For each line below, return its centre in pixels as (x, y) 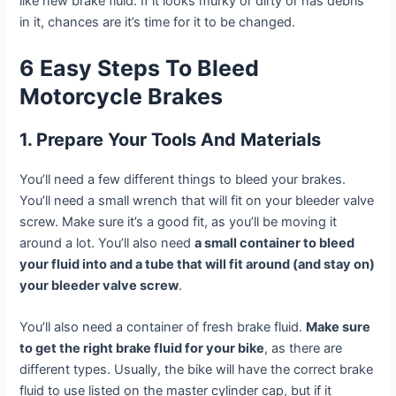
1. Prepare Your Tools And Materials (171, 139)
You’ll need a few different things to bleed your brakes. (183, 179)
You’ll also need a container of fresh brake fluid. (163, 327)
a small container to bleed (275, 243)
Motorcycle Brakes (122, 96)
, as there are (304, 349)
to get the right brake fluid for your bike (142, 349)
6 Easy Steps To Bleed (140, 68)
